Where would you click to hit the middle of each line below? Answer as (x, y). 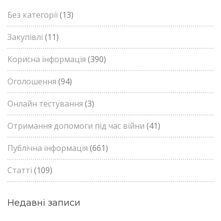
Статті (20, 170)
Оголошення (32, 81)
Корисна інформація (47, 59)
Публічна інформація (48, 148)
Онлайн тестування (45, 104)
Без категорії (33, 15)
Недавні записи (44, 203)
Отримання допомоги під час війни (76, 126)
